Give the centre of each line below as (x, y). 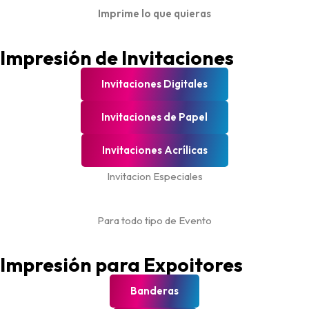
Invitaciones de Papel (154, 117)
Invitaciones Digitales (154, 84)
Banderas (154, 291)
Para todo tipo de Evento (154, 220)
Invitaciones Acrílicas (154, 150)
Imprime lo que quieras (154, 13)
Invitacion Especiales (154, 176)
